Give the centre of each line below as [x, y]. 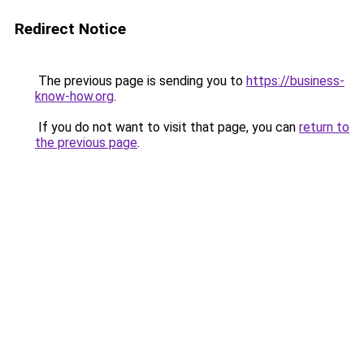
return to [324, 127]
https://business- [295, 81]
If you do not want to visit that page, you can [167, 127]
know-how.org [74, 96]
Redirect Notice [70, 29]
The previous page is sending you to [141, 81]
